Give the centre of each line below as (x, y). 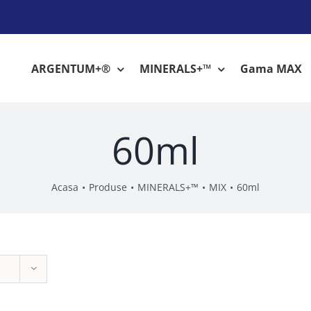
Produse (108, 187)
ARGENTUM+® (71, 69)
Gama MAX (271, 69)
